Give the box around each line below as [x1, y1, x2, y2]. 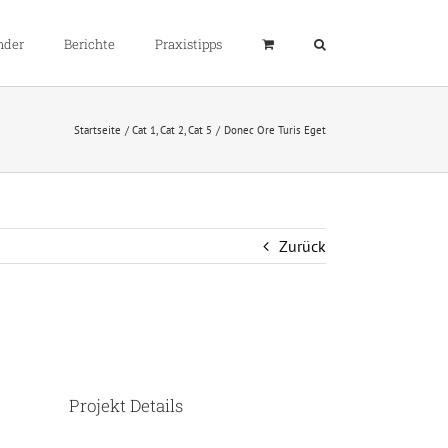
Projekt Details [68, 394, 183, 417]
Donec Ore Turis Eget [224, 122, 326, 137]
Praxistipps [155, 35, 222, 53]
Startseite [73, 122, 121, 137]
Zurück [279, 236, 326, 256]
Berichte [64, 35, 115, 53]
